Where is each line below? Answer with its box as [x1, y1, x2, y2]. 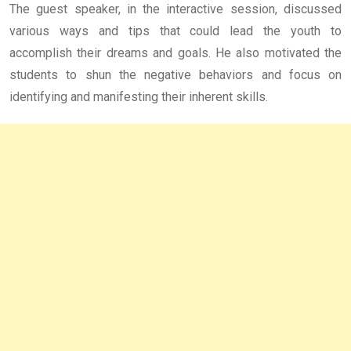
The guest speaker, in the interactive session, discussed [9, 2, 342, 17]
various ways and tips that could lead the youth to [9, 24, 342, 39]
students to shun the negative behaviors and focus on [9, 67, 342, 83]
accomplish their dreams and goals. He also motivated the [9, 45, 342, 61]
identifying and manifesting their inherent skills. [9, 89, 268, 105]
